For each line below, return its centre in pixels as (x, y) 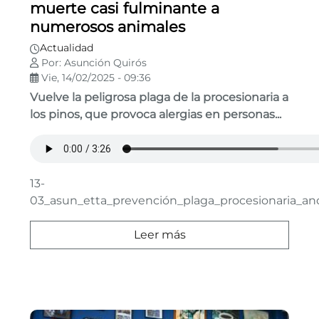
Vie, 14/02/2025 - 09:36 (95, 78)
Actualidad (67, 48)
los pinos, (56, 115)
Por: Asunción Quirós (93, 63)
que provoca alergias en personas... (183, 115)
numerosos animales (108, 27)
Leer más (159, 235)
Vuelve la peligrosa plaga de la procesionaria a (159, 98)
